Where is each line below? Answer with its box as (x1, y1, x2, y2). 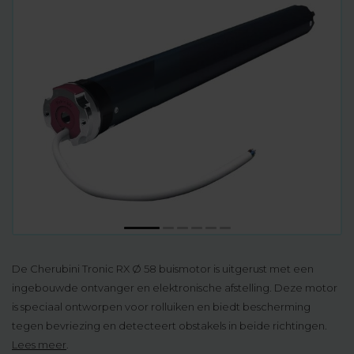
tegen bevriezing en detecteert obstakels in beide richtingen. (12, 319, 327, 332)
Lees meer (12, 338, 66, 351)
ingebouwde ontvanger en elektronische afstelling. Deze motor (12, 281, 337, 294)
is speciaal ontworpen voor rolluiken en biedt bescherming (12, 300, 311, 313)
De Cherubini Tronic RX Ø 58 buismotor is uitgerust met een (12, 262, 314, 275)
